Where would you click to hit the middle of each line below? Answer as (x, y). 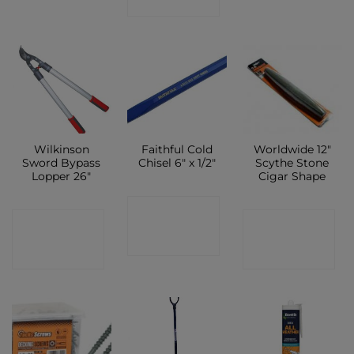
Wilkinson (61, 150)
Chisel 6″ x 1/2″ (177, 163)
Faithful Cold (177, 150)
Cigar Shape (292, 177)
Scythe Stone (292, 163)
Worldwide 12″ (292, 150)
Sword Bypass (62, 163)
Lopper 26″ (62, 177)
